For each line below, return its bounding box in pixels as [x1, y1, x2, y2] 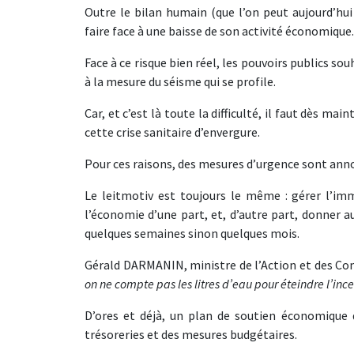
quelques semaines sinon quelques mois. [85, 225, 299, 241]
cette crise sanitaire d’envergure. [85, 124, 260, 140]
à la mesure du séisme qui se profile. [85, 73, 276, 89]
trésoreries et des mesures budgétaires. [85, 326, 297, 342]
